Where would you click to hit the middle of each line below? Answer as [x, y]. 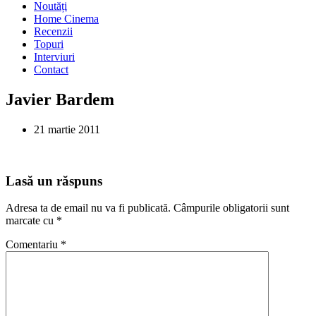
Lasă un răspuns [54, 181]
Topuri [49, 44]
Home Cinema [66, 19]
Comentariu [33, 245]
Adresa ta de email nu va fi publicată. [88, 208]
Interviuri [54, 57]
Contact [51, 69]
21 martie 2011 [67, 129]
